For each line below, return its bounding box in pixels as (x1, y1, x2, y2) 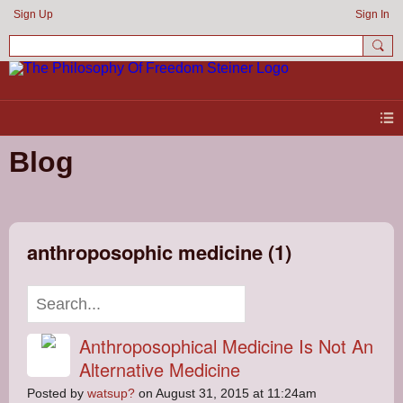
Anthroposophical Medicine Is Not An (79, 332, 373, 359)
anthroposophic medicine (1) (27, 237, 291, 266)
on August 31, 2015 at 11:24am (135, 386, 317, 400)
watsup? (87, 386, 135, 400)
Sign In (355, 8, 390, 21)
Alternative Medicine (79, 355, 240, 382)
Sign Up (13, 8, 53, 21)
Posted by (27, 386, 87, 400)
